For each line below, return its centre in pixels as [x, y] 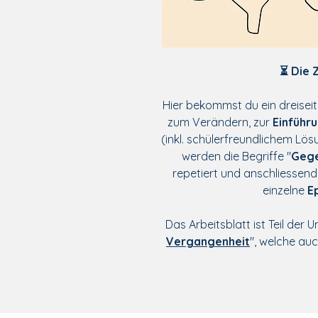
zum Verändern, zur [220, 122]
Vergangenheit [208, 241]
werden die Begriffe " [236, 156]
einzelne [285, 190]
